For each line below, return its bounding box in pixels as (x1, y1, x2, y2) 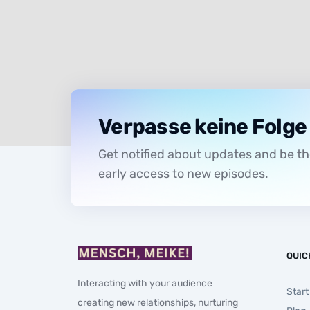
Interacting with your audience (77, 277, 212, 290)
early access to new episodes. (98, 166, 268, 181)
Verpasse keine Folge (98, 114, 307, 139)
